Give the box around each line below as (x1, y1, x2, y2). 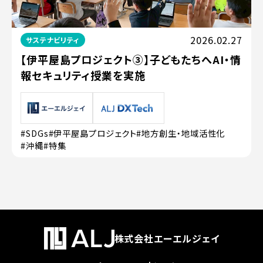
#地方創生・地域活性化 (136, 127, 225, 140)
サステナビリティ (25, 35, 80, 45)
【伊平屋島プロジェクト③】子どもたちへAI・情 (21, 52, 241, 67)
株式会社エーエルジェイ (114, 231, 220, 246)
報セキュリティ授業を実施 (21, 68, 146, 83)
